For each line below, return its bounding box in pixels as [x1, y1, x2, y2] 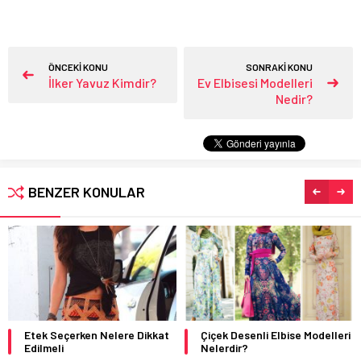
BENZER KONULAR [28, 183, 145, 201]
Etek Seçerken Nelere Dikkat [24, 327, 169, 342]
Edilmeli [24, 340, 64, 355]
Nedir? [276, 91, 313, 107]
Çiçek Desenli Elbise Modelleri [201, 327, 351, 342]
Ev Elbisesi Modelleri [197, 75, 313, 91]
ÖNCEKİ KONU [48, 61, 108, 73]
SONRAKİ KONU [246, 61, 313, 73]
